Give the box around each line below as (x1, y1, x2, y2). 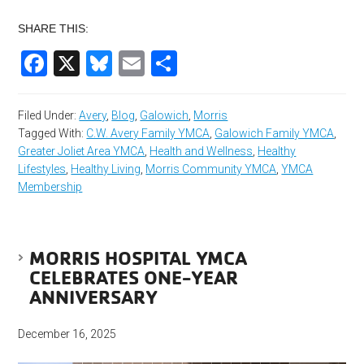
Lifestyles (18, 162, 67, 176)
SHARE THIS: (18, 22, 89, 36)
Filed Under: (18, 109, 80, 123)
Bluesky (112, 49, 204, 79)
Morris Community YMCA (145, 162, 277, 176)
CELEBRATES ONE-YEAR (29, 265, 239, 290)
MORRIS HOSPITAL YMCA (29, 245, 248, 271)
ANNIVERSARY (29, 284, 158, 310)
